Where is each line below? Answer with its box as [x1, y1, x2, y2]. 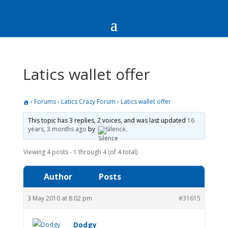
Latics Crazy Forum [61, 97, 116, 106]
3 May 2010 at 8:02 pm [27, 193, 92, 203]
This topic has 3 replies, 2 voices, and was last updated [27, 116, 187, 125]
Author [43, 170, 72, 182]
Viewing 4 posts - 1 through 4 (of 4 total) [23, 147, 137, 156]
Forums [34, 97, 56, 106]
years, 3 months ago [27, 125, 87, 133]
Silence [105, 125, 126, 133]
